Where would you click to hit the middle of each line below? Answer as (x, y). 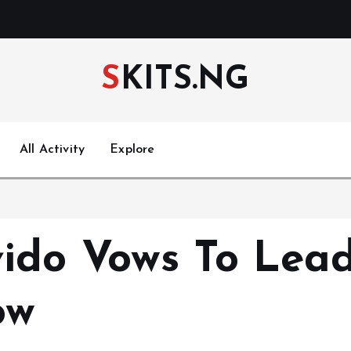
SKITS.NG (185, 80)
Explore (132, 150)
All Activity (52, 150)
